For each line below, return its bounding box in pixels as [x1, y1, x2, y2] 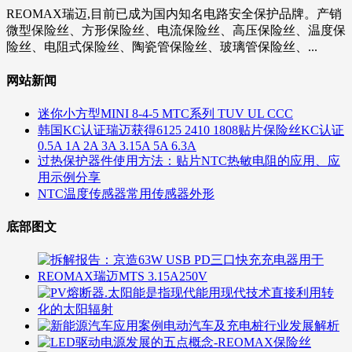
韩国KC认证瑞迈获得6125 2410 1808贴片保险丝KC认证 [38, 123, 344, 137]
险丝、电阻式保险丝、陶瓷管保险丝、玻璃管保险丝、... [6, 40, 317, 54]
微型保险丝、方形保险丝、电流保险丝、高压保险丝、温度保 [6, 24, 346, 38]
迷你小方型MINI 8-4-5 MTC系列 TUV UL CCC [38, 106, 293, 120]
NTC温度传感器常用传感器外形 [38, 186, 214, 200]
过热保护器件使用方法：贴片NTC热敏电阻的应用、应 [38, 153, 340, 167]
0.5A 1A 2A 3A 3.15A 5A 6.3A [38, 138, 196, 152]
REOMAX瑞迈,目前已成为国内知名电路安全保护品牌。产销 [6, 7, 342, 21]
